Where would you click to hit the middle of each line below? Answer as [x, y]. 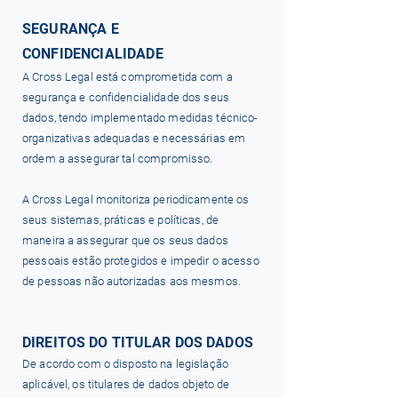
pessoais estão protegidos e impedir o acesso [141, 261]
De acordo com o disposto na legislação [125, 364]
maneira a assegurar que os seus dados [125, 240]
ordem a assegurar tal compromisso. [118, 159]
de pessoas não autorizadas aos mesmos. [131, 281]
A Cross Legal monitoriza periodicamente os [136, 199]
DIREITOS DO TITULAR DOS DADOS [138, 342]
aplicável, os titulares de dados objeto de [126, 384]
